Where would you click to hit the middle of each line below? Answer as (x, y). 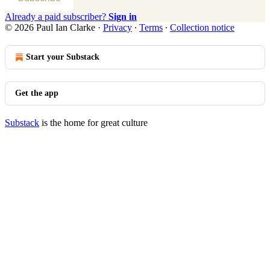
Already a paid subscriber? (57, 16)
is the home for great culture (93, 122)
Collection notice (202, 27)
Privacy (118, 27)
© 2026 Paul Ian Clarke (50, 27)
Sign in (123, 16)
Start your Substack (63, 57)
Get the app (37, 93)
